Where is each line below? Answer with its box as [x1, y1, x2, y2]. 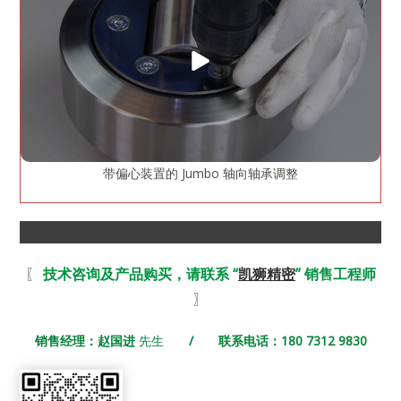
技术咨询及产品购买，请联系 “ [43, 263, 238, 284]
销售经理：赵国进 [34, 331, 139, 349]
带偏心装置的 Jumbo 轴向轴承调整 [103, 164, 298, 182]
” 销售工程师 [295, 263, 376, 284]
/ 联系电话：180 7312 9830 [163, 331, 367, 349]
